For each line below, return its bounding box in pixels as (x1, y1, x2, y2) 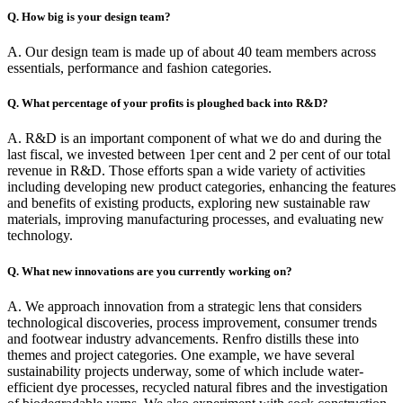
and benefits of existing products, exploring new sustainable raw (7, 195, 371, 211)
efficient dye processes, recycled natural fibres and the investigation (7, 379, 388, 395)
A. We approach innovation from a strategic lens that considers (7, 298, 362, 314)
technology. (7, 228, 73, 244)
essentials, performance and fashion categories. (7, 60, 272, 76)
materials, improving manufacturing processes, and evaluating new (7, 211, 384, 228)
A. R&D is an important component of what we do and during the (7, 130, 381, 147)
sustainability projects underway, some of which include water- (7, 363, 363, 379)
